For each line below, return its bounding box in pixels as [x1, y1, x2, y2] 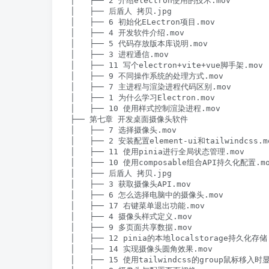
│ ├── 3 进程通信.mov [70, 50, 169, 59]
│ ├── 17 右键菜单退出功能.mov [70, 201, 205, 211]
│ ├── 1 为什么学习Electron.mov [70, 93, 215, 103]
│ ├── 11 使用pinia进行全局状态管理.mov [70, 147, 244, 157]
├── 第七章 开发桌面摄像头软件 [70, 115, 188, 124]
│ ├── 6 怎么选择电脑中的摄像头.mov [70, 190, 223, 200]
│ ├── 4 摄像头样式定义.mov [70, 212, 192, 222]
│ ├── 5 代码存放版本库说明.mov [70, 39, 208, 49]
